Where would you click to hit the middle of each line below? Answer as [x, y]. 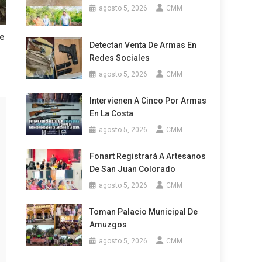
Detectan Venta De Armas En [143, 45]
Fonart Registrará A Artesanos [147, 156]
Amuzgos [108, 225]
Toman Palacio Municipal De [143, 212]
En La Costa [111, 114]
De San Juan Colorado [132, 169]
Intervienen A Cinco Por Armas [148, 101]
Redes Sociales [119, 58]
